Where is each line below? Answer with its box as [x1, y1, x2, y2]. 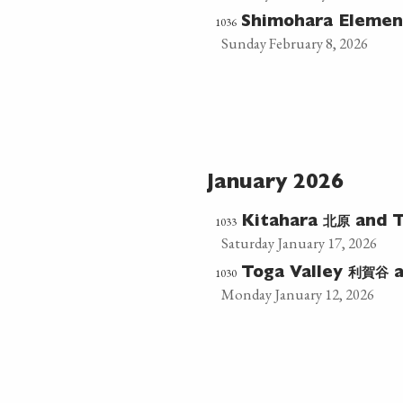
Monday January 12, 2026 [220, 284, 374, 304]
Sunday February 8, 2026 [220, 33, 368, 53]
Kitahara [240, 214, 323, 231]
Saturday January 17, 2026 [220, 233, 377, 253]
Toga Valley [240, 265, 348, 282]
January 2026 [207, 174, 344, 194]
